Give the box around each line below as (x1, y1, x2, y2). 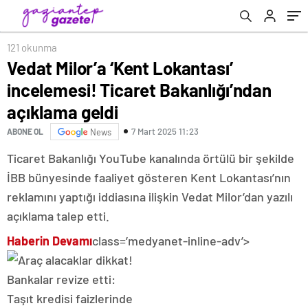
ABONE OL (7, 126, 43, 137)
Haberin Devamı (7, 232, 92, 248)
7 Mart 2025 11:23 (131, 126, 199, 137)
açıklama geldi (7, 100, 118, 122)
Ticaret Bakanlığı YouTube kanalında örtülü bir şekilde (7, 150, 294, 166)
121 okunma (7, 41, 57, 54)
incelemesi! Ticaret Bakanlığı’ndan (7, 78, 272, 100)
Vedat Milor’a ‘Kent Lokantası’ (7, 56, 233, 78)
